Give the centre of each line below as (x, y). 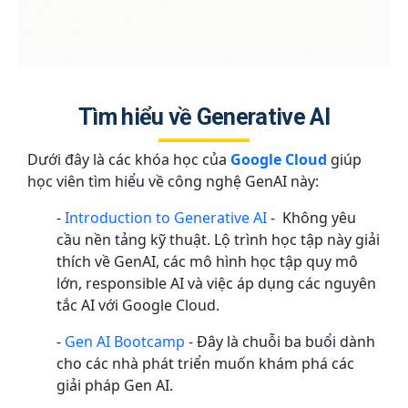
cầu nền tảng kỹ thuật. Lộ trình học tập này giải (218, 240)
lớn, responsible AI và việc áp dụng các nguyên (216, 284)
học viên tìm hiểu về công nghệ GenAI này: (173, 182)
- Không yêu (311, 218)
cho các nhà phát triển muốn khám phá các (205, 364)
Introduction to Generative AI (166, 218)
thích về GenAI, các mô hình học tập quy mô (207, 262)
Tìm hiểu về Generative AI (204, 117)
